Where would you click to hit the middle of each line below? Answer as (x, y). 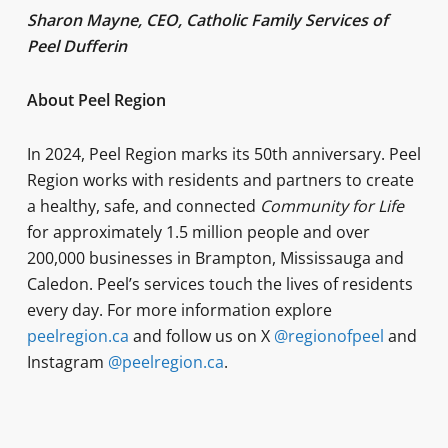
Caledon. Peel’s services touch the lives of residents (219, 284)
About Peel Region (98, 100)
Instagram (67, 362)
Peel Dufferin (76, 46)
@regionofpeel (328, 336)
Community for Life (331, 206)
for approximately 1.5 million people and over (198, 232)
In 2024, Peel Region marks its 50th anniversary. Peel (223, 154)
